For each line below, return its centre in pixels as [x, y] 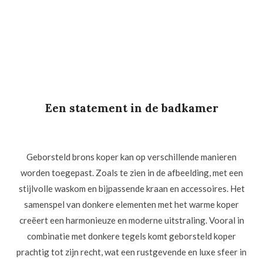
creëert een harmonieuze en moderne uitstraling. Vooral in [131, 220]
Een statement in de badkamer [131, 108]
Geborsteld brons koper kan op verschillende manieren [131, 157]
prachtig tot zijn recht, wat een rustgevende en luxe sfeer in [131, 252]
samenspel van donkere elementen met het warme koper [131, 205]
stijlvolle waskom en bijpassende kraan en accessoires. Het [131, 189]
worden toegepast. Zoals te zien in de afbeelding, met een [131, 173]
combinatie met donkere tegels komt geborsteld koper [131, 236]
